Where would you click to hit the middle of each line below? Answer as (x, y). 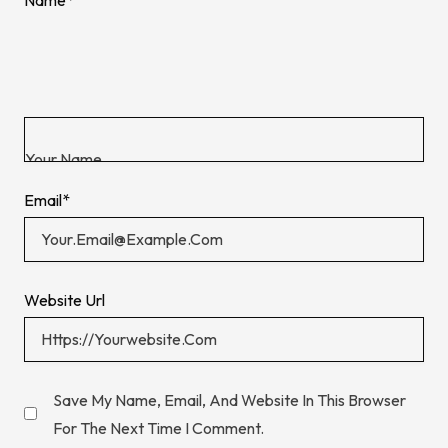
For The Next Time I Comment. (158, 427)
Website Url (64, 299)
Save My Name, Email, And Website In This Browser (229, 399)
